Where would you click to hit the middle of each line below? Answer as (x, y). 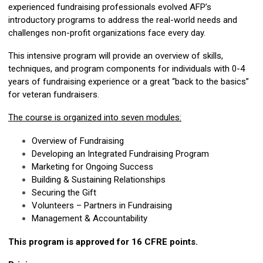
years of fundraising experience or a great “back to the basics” (129, 82)
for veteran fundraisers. (54, 95)
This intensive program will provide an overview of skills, (116, 56)
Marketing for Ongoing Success (92, 167)
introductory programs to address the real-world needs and (123, 20)
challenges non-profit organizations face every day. (107, 33)
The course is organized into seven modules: (95, 117)
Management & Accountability (90, 218)
